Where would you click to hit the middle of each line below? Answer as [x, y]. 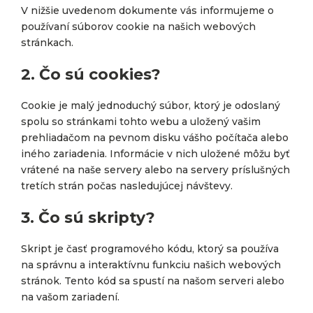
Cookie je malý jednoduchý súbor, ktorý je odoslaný [151, 105]
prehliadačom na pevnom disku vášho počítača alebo [155, 138]
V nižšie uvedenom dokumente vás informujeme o [147, 10]
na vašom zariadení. [70, 297]
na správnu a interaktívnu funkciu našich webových [151, 265]
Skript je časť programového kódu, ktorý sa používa [150, 249]
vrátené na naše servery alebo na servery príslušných [155, 170]
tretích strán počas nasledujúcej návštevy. [127, 186]
